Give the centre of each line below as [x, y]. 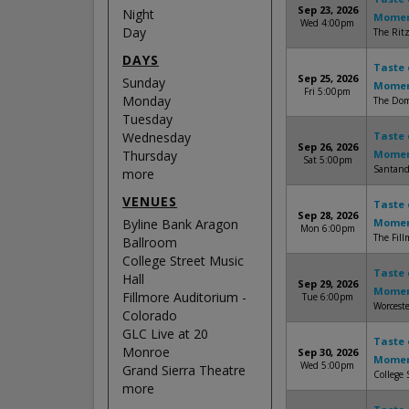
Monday [147, 101]
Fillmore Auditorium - [184, 297]
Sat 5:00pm [327, 160]
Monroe [146, 352]
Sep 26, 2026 [327, 147]
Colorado [150, 315]
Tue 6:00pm [327, 297]
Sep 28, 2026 [327, 215]
